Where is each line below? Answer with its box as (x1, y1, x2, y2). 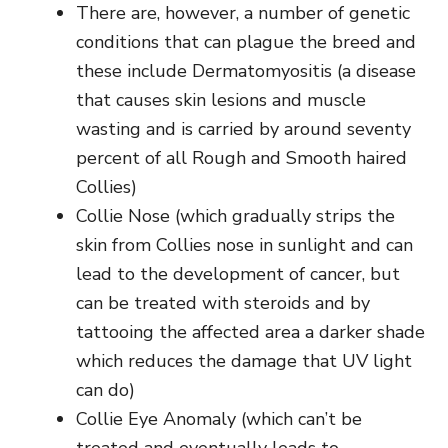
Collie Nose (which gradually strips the (76, 203, 395, 228)
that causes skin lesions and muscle (76, 87, 366, 112)
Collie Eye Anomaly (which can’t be (76, 406, 362, 431)
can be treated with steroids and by (76, 290, 370, 315)
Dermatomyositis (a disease (192, 58, 416, 83)
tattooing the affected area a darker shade (76, 319, 425, 344)
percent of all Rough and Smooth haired (76, 145, 407, 170)
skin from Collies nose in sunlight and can (76, 232, 413, 257)
